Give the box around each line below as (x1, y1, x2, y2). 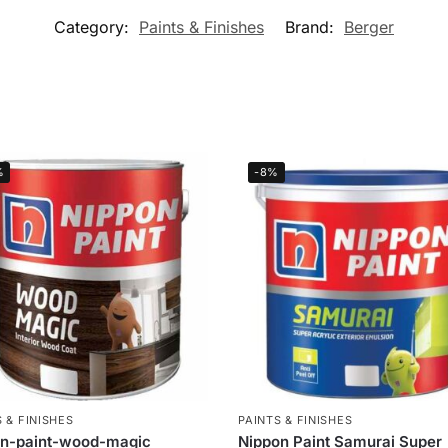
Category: (54, 16, 134, 37)
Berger (344, 16, 394, 37)
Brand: (285, 16, 339, 37)
